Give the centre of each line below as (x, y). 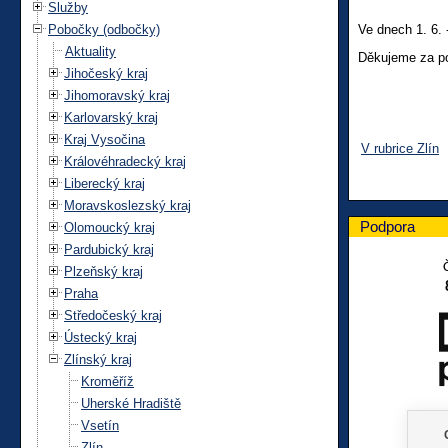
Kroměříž (107, 381)
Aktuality (90, 51)
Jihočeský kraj (106, 73)
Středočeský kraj (113, 315)
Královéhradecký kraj (125, 161)
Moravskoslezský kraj (127, 205)
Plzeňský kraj (103, 271)
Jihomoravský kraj (117, 95)
